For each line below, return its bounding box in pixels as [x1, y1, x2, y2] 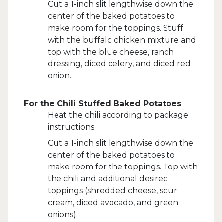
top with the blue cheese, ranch [48, 47, 174, 56]
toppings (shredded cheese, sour [48, 185, 177, 195]
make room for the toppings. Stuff [48, 23, 183, 33]
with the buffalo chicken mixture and [48, 35, 196, 45]
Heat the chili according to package [48, 110, 188, 120]
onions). [48, 209, 78, 219]
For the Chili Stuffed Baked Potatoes [24, 98, 181, 108]
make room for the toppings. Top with [48, 162, 198, 171]
